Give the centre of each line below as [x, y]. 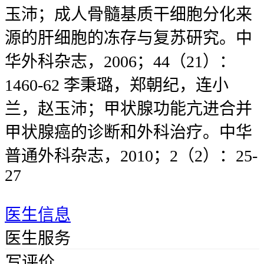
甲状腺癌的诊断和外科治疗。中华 [128, 133]
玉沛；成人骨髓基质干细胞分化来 [128, 15]
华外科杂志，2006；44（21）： [120, 62]
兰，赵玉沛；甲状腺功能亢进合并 [128, 109]
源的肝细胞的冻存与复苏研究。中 [128, 38]
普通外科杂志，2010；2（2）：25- [131, 156]
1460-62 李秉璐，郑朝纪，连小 [117, 85]
